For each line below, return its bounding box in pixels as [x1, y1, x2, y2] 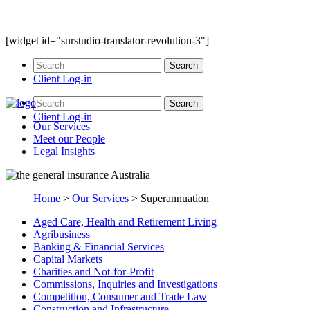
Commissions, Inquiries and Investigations [33, 278, 217, 290]
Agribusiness [33, 228, 90, 240]
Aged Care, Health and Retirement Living [33, 216, 217, 228]
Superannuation [140, 192, 209, 204]
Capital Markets [33, 253, 102, 265]
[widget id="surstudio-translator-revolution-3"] [6, 35, 209, 46]
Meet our [33, 133, 73, 145]
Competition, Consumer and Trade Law [33, 291, 207, 302]
